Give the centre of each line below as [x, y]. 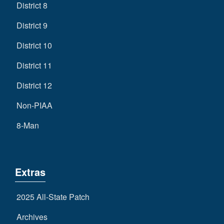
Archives [32, 217]
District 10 [34, 45]
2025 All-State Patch [53, 197]
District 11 [34, 65]
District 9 [32, 25]
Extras [30, 172]
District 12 [34, 85]
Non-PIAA [34, 105]
